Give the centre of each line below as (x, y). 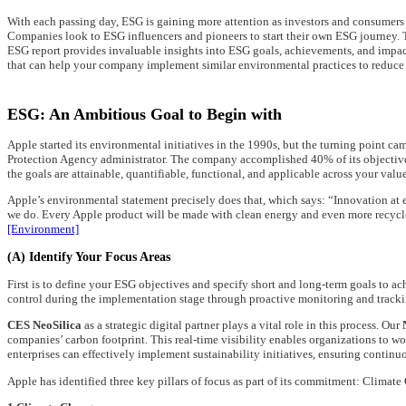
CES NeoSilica (44, 325)
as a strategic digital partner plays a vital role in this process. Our (241, 325)
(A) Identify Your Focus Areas (89, 257)
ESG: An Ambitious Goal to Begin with (145, 114)
